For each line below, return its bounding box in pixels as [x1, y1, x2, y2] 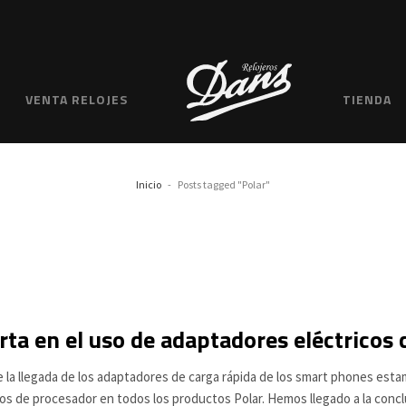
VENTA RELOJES [24, 90, 128, 109]
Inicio [136, 178, 161, 191]
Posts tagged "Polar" [178, 178, 270, 191]
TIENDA [342, 90, 391, 109]
